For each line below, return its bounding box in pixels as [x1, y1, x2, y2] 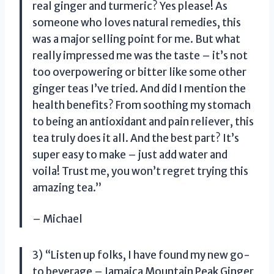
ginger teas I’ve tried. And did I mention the [32, 81, 246, 95]
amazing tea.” [32, 180, 102, 194]
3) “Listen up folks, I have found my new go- [32, 248, 250, 262]
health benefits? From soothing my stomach [32, 98, 251, 112]
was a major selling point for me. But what [32, 32, 240, 46]
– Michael [32, 212, 83, 226]
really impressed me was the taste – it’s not [32, 48, 248, 62]
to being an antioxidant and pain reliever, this [32, 114, 254, 128]
